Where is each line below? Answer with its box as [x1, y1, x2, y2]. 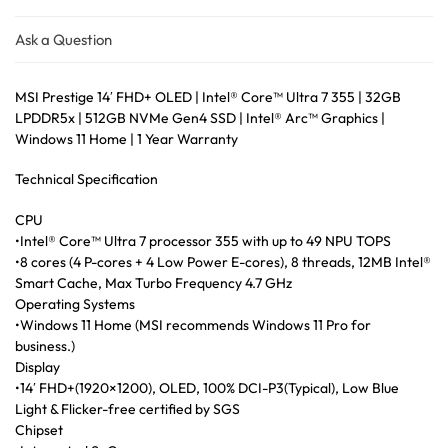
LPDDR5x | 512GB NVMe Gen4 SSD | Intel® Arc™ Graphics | [15, 108, 385, 127]
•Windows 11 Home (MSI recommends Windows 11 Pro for [15, 315, 371, 334]
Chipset [15, 420, 63, 439]
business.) [15, 336, 75, 355]
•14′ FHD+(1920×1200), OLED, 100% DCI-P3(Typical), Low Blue [15, 378, 399, 397]
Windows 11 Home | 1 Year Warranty [15, 129, 238, 148]
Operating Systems [15, 294, 135, 313]
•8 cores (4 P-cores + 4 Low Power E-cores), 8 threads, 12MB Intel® [15, 252, 431, 271]
